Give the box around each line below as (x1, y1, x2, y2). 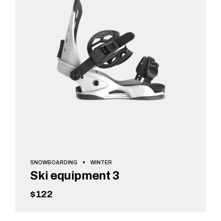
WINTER (90, 159, 112, 165)
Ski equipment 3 (30, 169, 119, 183)
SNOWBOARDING (30, 159, 78, 165)
